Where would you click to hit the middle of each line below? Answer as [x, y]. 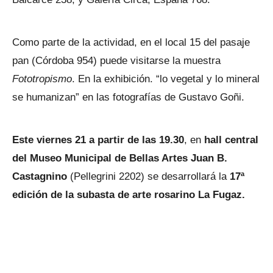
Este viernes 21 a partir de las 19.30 [98, 140]
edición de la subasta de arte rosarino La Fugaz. [129, 195]
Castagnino [40, 176]
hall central [231, 140]
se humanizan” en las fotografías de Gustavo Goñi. [128, 97]
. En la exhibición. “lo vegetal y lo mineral [166, 79]
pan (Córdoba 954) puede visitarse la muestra [116, 61]
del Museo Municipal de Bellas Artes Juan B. [120, 158]
